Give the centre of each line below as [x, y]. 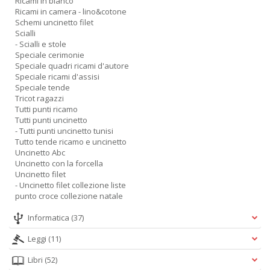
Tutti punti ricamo [46, 109]
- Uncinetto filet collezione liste [71, 185]
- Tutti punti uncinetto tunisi [64, 131]
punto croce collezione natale [69, 196]
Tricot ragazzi [39, 98]
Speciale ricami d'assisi [57, 77]
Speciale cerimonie [50, 55]
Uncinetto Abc [40, 152]
